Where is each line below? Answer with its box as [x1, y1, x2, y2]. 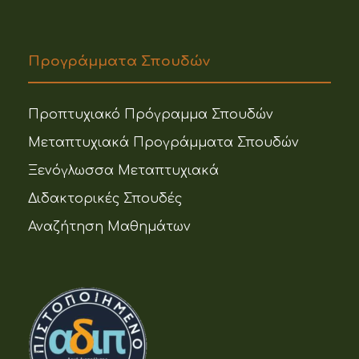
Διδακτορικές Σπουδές [28, 192, 182, 207]
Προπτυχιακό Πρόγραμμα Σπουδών [28, 107, 273, 123]
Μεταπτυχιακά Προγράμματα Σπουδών [28, 135, 299, 151]
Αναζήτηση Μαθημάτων [28, 220, 191, 235]
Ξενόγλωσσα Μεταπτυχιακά [28, 163, 219, 179]
